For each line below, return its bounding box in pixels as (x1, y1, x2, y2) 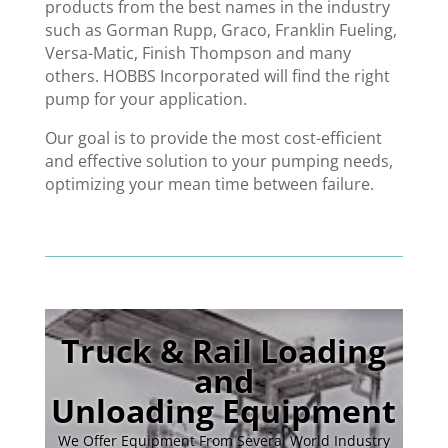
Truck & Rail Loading (61, 329, 387, 373)
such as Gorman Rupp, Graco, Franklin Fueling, (44, 19, 397, 42)
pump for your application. (44, 88, 247, 111)
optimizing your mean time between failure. (44, 173, 374, 196)
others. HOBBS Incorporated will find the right (44, 65, 390, 88)
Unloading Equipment (51, 389, 397, 433)
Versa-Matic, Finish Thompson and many (44, 42, 351, 65)
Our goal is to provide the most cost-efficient (44, 127, 382, 150)
